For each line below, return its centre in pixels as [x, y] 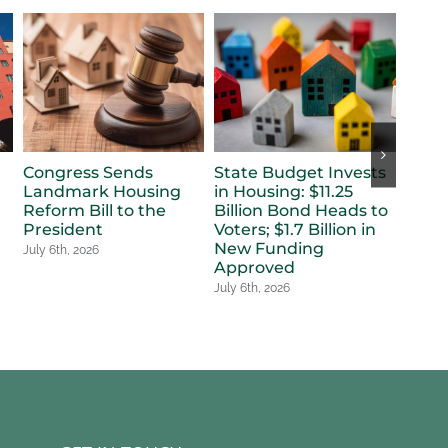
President [62, 230]
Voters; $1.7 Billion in [295, 230]
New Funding [269, 249]
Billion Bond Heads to [301, 211]
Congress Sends [87, 173]
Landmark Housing [101, 192]
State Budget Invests [300, 173]
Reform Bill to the [94, 211]
